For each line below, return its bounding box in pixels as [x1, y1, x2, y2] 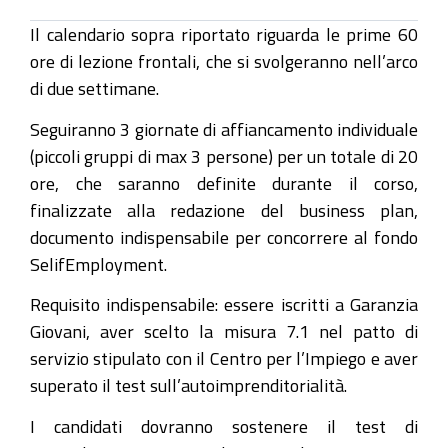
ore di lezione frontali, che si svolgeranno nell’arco [30, 52, 418, 70]
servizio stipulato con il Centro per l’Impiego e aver [30, 349, 418, 367]
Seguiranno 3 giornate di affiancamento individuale [30, 119, 418, 138]
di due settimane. [30, 79, 159, 97]
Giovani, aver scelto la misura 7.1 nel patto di [30, 322, 418, 340]
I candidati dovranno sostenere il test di [30, 416, 418, 435]
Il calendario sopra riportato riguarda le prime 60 [30, 25, 418, 43]
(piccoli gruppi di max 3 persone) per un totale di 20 [30, 146, 418, 165]
